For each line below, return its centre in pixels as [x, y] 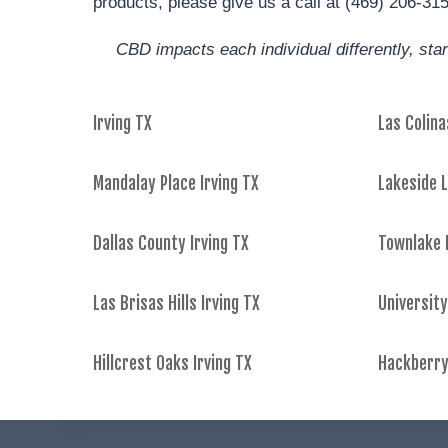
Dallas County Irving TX [171, 243]
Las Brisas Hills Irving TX [176, 303]
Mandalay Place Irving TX [176, 183]
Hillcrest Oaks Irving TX [172, 363]
